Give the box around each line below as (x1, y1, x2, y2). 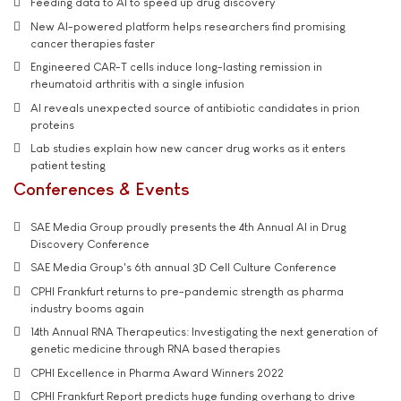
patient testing (30, 158, 106, 173)
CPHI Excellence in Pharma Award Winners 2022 (30, 365, 284, 380)
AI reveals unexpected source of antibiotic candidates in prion (30, 100, 360, 115)
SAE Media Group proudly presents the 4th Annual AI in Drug (30, 219, 346, 234)
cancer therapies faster (30, 36, 155, 50)
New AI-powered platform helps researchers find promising (30, 19, 346, 33)
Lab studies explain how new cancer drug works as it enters (30, 141, 346, 156)
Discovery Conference (30, 236, 149, 251)
